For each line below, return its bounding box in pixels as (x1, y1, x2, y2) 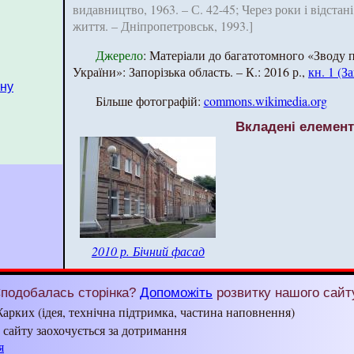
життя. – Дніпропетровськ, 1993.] (73, 17, 253, 34)
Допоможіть (140, 284, 213, 300)
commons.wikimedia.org (203, 92, 327, 109)
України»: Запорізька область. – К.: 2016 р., (73, 62, 308, 80)
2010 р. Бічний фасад (91, 242, 205, 259)
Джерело (95, 46, 143, 63)
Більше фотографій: (95, 92, 204, 109)
